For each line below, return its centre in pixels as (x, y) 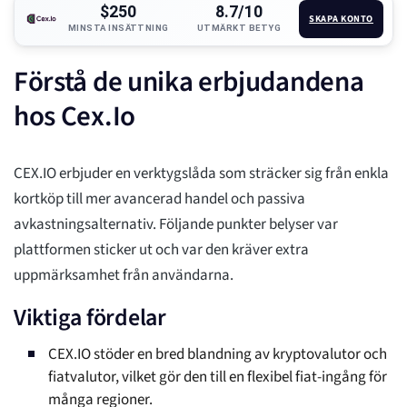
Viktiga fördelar (90, 318)
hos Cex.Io (74, 117)
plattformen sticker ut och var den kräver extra (161, 250)
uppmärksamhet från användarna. (124, 276)
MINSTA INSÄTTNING (118, 28)
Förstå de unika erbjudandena (189, 82)
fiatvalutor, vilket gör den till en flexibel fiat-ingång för (218, 377)
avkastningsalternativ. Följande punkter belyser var (176, 225)
